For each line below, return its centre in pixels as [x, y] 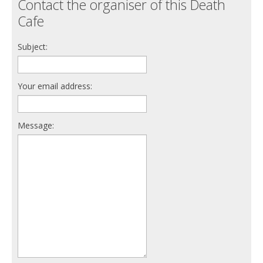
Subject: [33, 46]
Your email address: [55, 86]
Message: [36, 125]
